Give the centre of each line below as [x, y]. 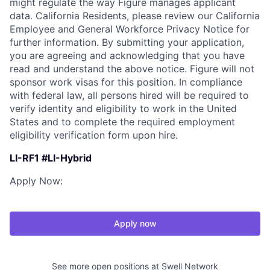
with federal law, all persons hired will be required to [129, 95]
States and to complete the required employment [122, 122]
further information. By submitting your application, [127, 42]
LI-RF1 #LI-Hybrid [51, 158]
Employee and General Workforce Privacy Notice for [130, 29]
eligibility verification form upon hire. [94, 135]
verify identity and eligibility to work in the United [123, 108]
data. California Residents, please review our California [135, 16]
